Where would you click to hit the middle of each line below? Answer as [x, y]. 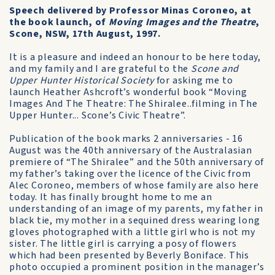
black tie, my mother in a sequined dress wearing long [135, 220]
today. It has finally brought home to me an [111, 197]
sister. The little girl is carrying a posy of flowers [123, 244]
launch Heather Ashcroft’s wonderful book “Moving [128, 92]
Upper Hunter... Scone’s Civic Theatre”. [98, 115]
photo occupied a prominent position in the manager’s [137, 267]
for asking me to [193, 80]
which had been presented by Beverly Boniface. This [129, 255]
